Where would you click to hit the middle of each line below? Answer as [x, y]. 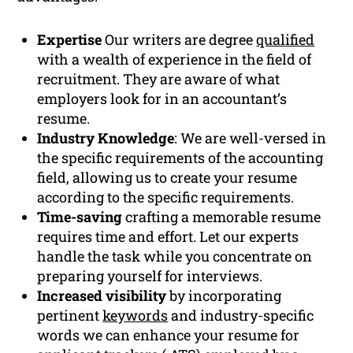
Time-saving [80, 216]
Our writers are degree [179, 39]
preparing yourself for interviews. [150, 275]
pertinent [70, 315]
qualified [286, 39]
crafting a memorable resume [222, 216]
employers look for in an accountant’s [162, 98]
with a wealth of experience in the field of [175, 59]
